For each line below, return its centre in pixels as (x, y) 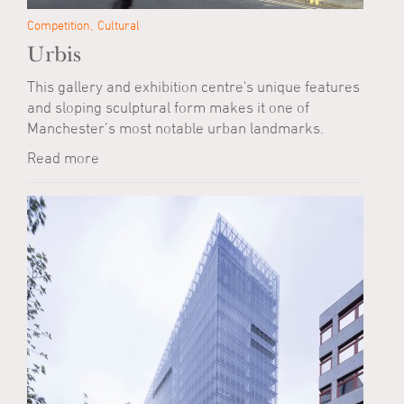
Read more (63, 158)
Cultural (119, 25)
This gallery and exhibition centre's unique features (193, 87)
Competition (59, 25)
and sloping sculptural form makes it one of (168, 107)
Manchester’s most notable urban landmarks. (175, 128)
